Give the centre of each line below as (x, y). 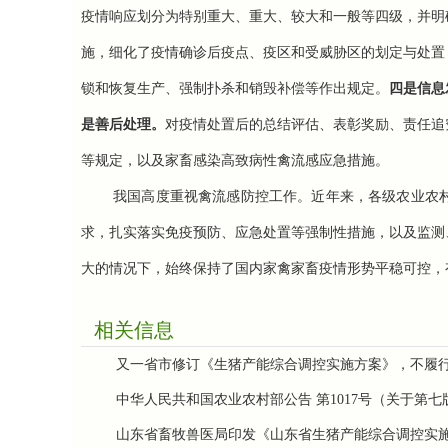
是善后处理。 (123, 124)
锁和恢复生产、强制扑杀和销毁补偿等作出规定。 (235, 88)
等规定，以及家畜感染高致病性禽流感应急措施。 (237, 160)
